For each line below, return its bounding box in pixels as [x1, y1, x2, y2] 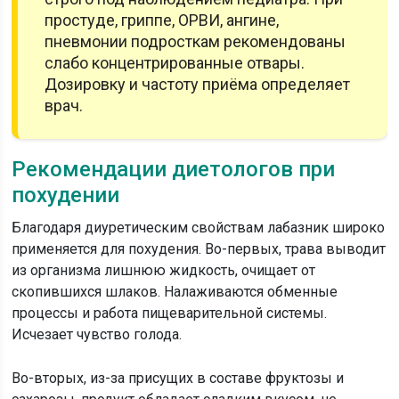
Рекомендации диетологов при [12, 157, 336, 182]
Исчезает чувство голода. [12, 326, 183, 343]
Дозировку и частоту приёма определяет [45, 75, 351, 94]
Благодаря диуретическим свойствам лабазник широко [12, 219, 386, 236]
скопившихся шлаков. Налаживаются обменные [12, 283, 338, 300]
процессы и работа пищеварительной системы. [12, 305, 328, 322]
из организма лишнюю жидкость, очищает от [12, 262, 316, 279]
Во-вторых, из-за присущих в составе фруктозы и [12, 370, 345, 387]
